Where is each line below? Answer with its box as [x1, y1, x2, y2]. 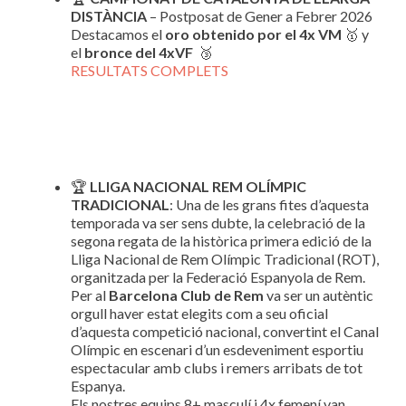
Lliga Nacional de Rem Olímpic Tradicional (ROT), [71, 250, 379, 267]
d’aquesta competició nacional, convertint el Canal [71, 323, 379, 340]
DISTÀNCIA [71, 7, 147, 24]
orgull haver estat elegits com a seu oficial [71, 304, 328, 322]
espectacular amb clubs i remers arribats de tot [71, 359, 362, 376]
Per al [71, 286, 109, 304]
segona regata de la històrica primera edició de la [71, 232, 372, 249]
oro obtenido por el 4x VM [165, 25, 342, 43]
